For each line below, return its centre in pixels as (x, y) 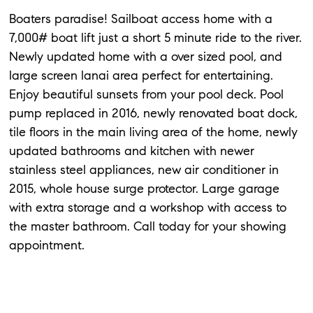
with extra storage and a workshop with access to (148, 207)
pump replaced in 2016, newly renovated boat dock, (154, 113)
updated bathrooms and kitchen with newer (132, 151)
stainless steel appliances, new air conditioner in (144, 169)
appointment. (47, 245)
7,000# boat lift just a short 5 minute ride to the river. (156, 37)
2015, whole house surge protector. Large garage (145, 188)
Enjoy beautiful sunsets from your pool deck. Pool (147, 94)
